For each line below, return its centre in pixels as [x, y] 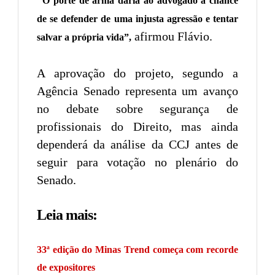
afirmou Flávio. [172, 36]
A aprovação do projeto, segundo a [137, 73]
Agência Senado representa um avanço [137, 91]
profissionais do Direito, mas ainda [137, 126]
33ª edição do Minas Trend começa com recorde [137, 249]
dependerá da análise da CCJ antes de [137, 144]
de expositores [66, 267]
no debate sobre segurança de [137, 108]
